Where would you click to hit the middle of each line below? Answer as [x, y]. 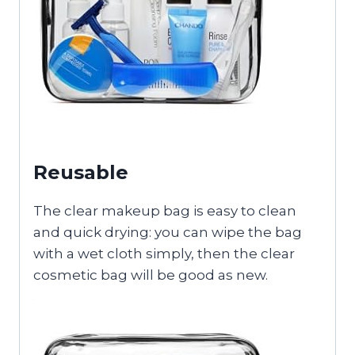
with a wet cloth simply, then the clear [164, 253]
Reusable [81, 172]
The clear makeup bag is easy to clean [165, 210]
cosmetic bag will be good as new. [151, 275]
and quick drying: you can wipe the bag [168, 232]
